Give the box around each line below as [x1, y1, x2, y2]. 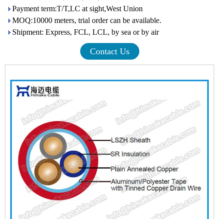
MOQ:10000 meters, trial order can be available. [12, 16, 161, 24]
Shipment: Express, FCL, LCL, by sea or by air [12, 27, 159, 36]
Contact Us [89, 46, 130, 56]
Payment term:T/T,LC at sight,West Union [12, 4, 143, 13]
